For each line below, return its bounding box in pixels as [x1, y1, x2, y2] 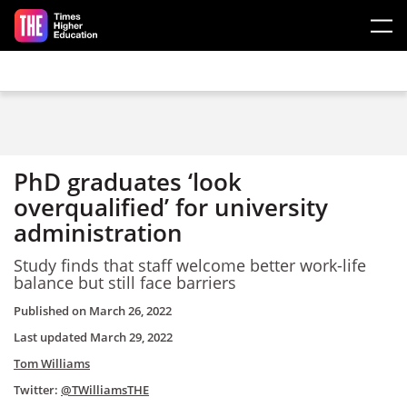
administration [14, 216, 183, 249]
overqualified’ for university [14, 191, 328, 223]
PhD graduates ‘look [14, 165, 242, 198]
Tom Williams [14, 355, 90, 372]
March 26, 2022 [89, 303, 172, 319]
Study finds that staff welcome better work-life [14, 253, 366, 276]
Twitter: [14, 382, 61, 398]
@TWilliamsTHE [61, 382, 149, 398]
